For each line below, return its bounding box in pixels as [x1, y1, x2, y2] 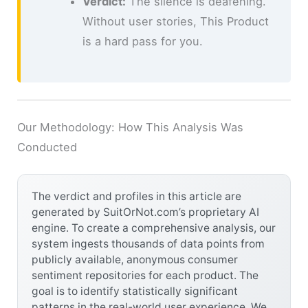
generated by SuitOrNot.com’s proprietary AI [32, 206, 260, 219]
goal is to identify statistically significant [32, 285, 239, 298]
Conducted [17, 140, 78, 154]
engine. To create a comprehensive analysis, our [32, 221, 276, 235]
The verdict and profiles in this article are [32, 190, 242, 203]
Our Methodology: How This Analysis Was [17, 120, 244, 134]
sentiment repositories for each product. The [32, 269, 259, 283]
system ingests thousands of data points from [32, 237, 265, 251]
